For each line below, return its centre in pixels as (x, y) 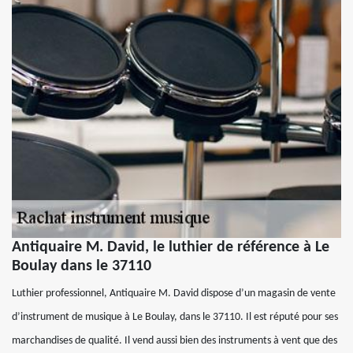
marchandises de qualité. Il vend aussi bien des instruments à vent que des (175, 340)
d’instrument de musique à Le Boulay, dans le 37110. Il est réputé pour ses (175, 317)
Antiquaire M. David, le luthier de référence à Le (171, 247)
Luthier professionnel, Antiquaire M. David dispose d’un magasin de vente (174, 293)
